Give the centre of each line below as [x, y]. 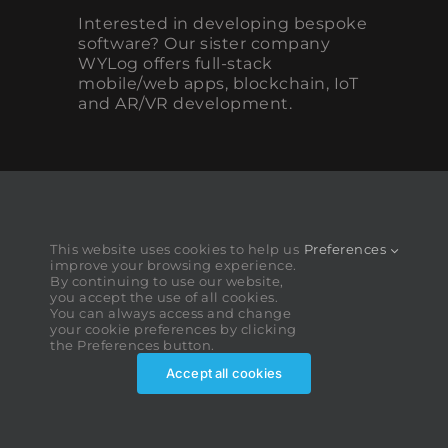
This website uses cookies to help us [174, 249]
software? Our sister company [204, 44]
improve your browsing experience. [173, 265]
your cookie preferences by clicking [173, 329]
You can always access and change [170, 313]
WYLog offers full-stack [175, 64]
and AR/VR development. [185, 104]
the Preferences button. [132, 345]
